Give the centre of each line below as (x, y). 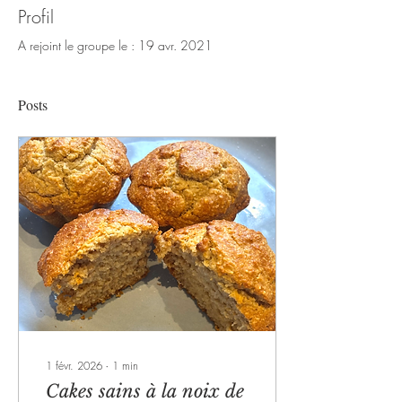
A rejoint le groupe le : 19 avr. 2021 (115, 45)
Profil (36, 17)
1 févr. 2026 (74, 366)
